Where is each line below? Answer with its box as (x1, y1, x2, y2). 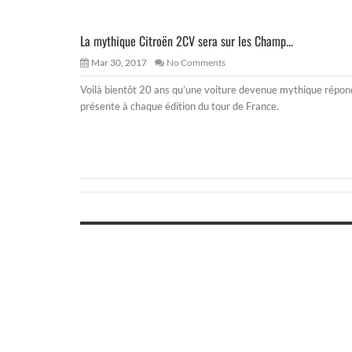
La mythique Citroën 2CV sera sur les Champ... (80, 31, 293, 50)
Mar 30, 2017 (91, 56, 147, 68)
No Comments (167, 56, 225, 68)
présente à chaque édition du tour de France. (80, 99, 279, 112)
